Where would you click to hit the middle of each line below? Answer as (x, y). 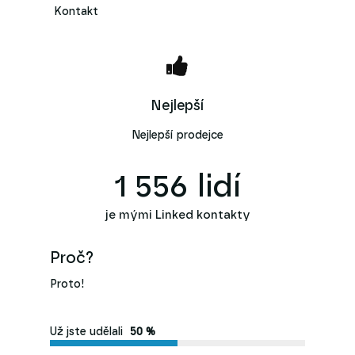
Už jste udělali (86, 332)
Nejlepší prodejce (177, 136)
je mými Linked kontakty (177, 215)
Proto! (67, 284)
